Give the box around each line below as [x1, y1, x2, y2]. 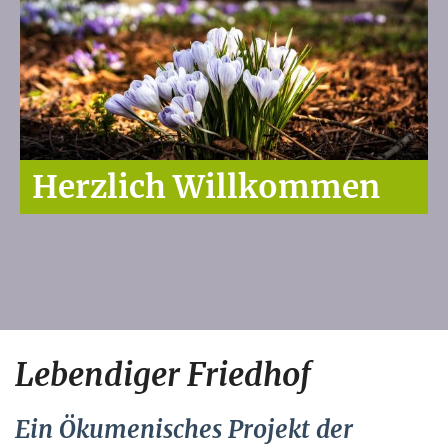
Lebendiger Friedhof [15, 355, 311, 396]
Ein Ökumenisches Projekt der [15, 414, 353, 446]
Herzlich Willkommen [32, 167, 380, 208]
